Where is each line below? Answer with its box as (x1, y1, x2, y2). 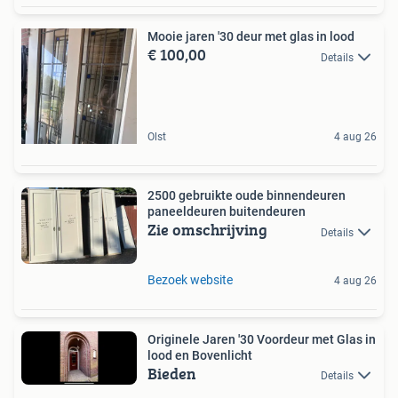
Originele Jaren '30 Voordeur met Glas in (147, 331, 376, 346)
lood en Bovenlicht (147, 347, 252, 362)
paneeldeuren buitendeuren (229, 204, 306, 219)
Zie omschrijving (147, 218, 267, 243)
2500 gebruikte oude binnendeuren (147, 188, 346, 203)
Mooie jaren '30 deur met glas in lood (147, 29, 354, 44)
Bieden (147, 361, 196, 386)
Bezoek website (147, 272, 233, 287)
